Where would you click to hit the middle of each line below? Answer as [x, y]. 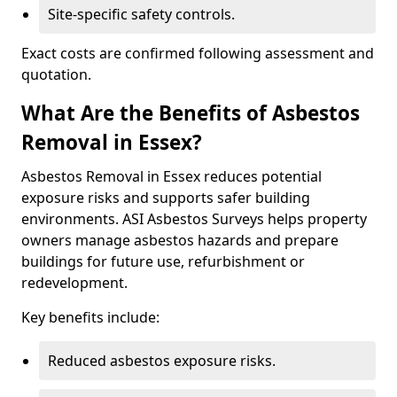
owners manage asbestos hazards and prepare [180, 240]
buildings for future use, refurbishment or [163, 261]
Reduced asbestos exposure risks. [162, 361]
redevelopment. [74, 283]
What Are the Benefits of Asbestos [191, 113]
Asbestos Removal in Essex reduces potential [171, 176]
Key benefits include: [90, 317]
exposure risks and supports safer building [166, 198]
